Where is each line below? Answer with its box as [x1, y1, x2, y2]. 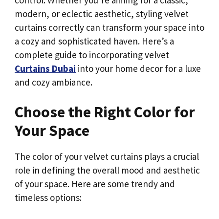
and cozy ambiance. [15, 76, 92, 88]
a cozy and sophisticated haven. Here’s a [15, 35, 174, 47]
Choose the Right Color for [15, 102, 195, 122]
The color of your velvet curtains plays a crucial [15, 151, 199, 163]
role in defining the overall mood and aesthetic [15, 164, 200, 176]
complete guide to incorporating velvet [15, 48, 169, 61]
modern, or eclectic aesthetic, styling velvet [15, 7, 189, 20]
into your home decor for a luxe [76, 62, 201, 74]
